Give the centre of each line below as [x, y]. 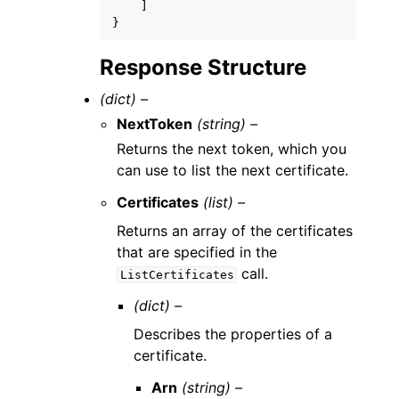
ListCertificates [177, 275]
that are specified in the [197, 252]
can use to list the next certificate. [233, 170]
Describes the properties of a [233, 334]
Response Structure [203, 67]
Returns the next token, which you [232, 149]
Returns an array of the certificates [235, 231]
